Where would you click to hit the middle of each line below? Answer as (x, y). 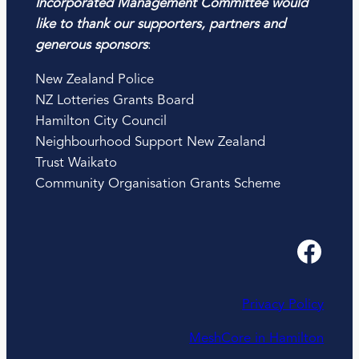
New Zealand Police (94, 79)
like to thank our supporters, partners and (160, 25)
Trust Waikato (76, 163)
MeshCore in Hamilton (257, 339)
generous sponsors (91, 46)
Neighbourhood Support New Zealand (150, 142)
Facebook (301, 250)
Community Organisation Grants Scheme (157, 184)
